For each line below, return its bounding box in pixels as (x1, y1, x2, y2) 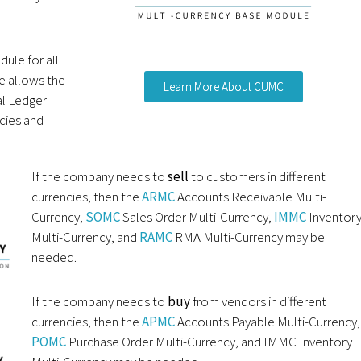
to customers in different (190, 167, 326, 185)
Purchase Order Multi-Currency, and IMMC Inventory (68, 332, 352, 351)
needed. (31, 247, 77, 266)
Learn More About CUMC (163, 78, 284, 94)
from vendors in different (189, 292, 326, 310)
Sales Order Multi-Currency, (122, 207, 274, 226)
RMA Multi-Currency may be (174, 227, 325, 246)
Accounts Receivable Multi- (176, 187, 326, 205)
